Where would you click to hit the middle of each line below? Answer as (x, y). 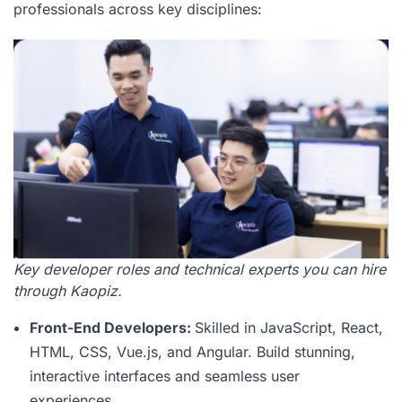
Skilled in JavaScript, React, (289, 327)
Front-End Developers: (112, 327)
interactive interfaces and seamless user (165, 376)
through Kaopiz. (68, 290)
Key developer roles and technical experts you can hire (200, 269)
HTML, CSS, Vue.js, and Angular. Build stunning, (192, 351)
